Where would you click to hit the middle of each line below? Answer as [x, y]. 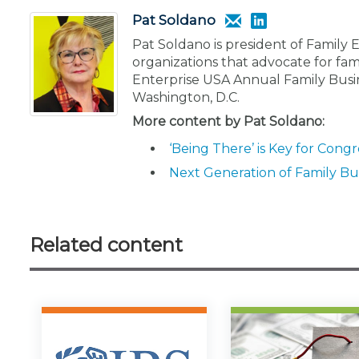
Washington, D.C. [186, 97]
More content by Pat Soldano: [228, 121]
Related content [106, 245]
